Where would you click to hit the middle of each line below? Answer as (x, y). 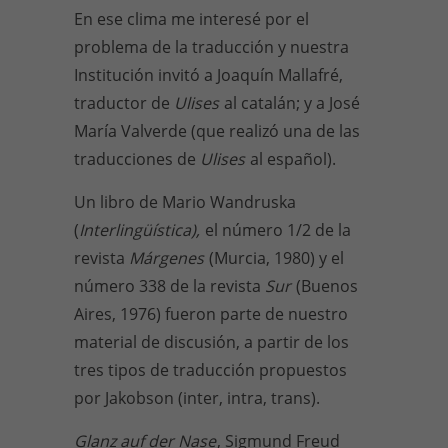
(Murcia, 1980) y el (276, 258)
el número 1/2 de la (278, 230)
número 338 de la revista (169, 286)
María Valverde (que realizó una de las (217, 131)
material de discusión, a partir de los (211, 342)
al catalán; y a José (292, 103)
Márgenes (168, 258)
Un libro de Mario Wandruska (185, 202)
